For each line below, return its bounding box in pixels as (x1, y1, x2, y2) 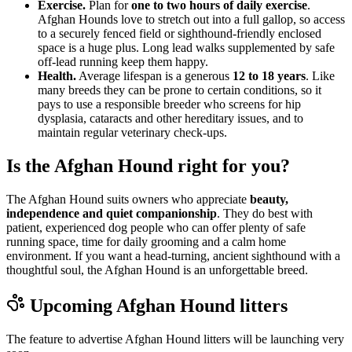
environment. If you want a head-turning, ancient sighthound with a (6, 249, 340, 263)
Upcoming (30, 295, 116, 316)
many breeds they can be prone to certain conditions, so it (38, 83, 321, 97)
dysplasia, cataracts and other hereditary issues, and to (38, 112, 303, 126)
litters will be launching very (200, 332, 344, 346)
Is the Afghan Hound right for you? (6, 156, 290, 177)
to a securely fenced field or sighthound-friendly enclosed (38, 27, 321, 41)
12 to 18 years (233, 69, 306, 83)
